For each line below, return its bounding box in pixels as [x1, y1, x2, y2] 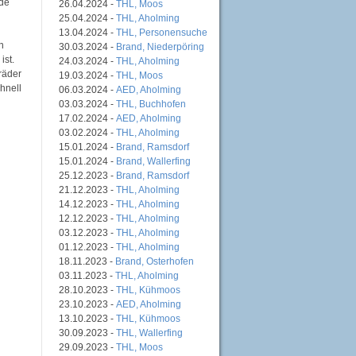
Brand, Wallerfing [116, 155, 191, 167]
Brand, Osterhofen [115, 255, 194, 267]
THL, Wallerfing [116, 327, 183, 339]
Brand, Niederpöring [116, 41, 204, 52]
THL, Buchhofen [116, 98, 186, 110]
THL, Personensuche [116, 26, 207, 38]
